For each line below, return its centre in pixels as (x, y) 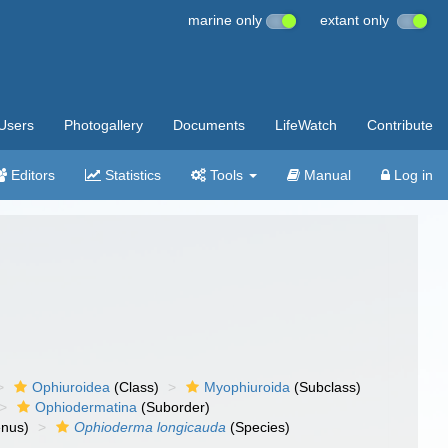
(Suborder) (174, 407)
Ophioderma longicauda (150, 427)
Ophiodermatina (86, 407)
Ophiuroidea (71, 387)
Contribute (400, 125)
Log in (411, 175)
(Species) (258, 427)
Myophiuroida (247, 387)
